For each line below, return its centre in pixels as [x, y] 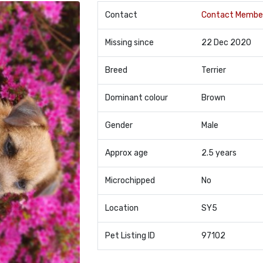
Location [122, 208]
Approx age [126, 153]
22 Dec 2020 [226, 43]
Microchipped [130, 181]
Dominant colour [136, 98]
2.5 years [219, 153]
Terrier [213, 70]
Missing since [129, 43]
